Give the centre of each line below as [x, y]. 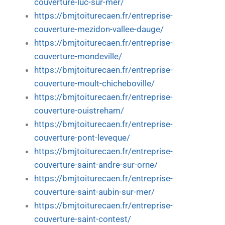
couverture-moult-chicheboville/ [94, 84]
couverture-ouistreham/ [79, 111]
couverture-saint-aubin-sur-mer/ [94, 192]
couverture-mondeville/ [78, 57]
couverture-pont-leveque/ [82, 138]
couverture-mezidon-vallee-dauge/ [99, 29]
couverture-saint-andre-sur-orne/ [96, 165]
